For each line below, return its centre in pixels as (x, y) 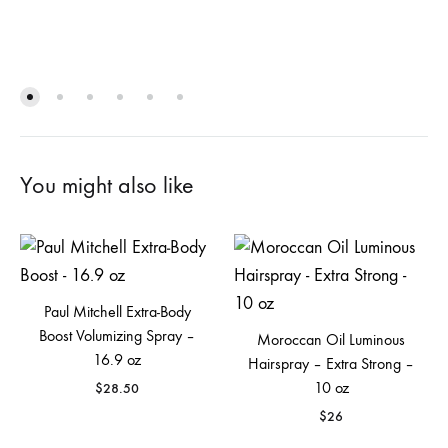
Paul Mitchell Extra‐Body (117, 311)
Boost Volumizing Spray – (117, 335)
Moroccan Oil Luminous (331, 339)
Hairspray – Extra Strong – (331, 363)
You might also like (107, 185)
